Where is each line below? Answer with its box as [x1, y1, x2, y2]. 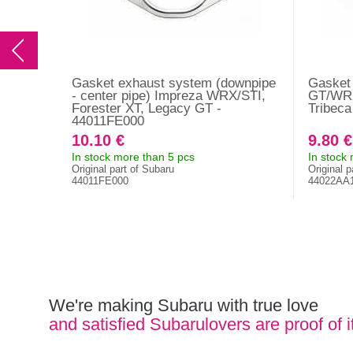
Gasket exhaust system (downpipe [72, 76, 277, 91]
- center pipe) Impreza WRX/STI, [72, 88, 266, 104]
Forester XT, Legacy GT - [72, 101, 222, 117]
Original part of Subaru [72, 163, 175, 176]
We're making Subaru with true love [49, 295, 318, 315]
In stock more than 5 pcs [72, 150, 195, 164]
